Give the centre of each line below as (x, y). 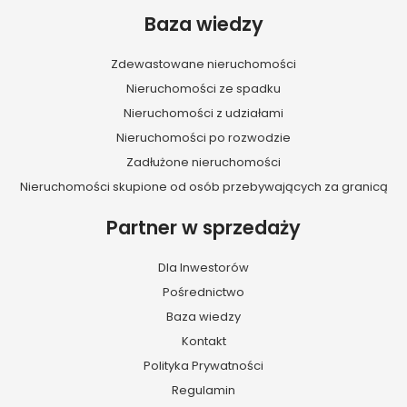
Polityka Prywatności (203, 366)
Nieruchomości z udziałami (203, 114)
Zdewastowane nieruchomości (203, 65)
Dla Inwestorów (203, 268)
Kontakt (203, 342)
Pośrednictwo (203, 293)
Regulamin (203, 391)
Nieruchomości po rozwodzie (203, 138)
